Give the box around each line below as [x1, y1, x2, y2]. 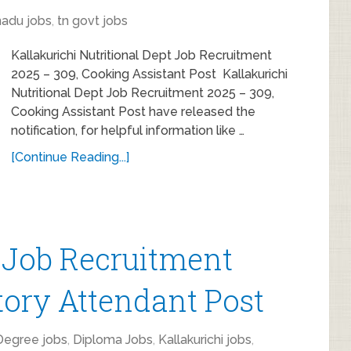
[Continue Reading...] [11, 150, 129, 165]
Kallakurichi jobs [158, 332, 251, 347]
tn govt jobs [57, 13, 128, 28]
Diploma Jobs [73, 332, 153, 347]
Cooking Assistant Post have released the [11, 104, 255, 119]
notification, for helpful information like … [11, 123, 244, 138]
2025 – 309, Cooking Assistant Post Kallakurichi [11, 67, 288, 81]
